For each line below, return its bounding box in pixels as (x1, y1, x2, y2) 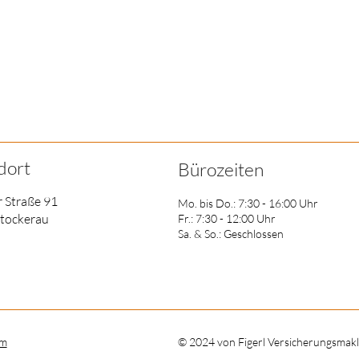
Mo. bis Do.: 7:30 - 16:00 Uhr (177, 196, 318, 210)
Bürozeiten (177, 158, 264, 181)
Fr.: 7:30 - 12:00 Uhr (177, 211, 278, 225)
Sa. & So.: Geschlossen (177, 226, 284, 240)
